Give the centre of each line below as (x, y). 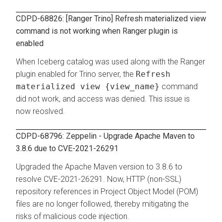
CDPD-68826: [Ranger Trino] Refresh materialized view (111, 18)
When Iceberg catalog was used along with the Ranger (111, 61)
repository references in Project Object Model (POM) (107, 191)
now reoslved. (40, 111)
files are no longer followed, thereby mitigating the (102, 204)
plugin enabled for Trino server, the (76, 74)
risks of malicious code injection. (73, 216)
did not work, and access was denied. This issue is (103, 99)
